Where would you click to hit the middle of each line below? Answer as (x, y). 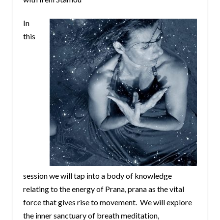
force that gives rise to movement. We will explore (107, 202)
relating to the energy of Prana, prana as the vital (103, 189)
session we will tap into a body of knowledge (97, 175)
